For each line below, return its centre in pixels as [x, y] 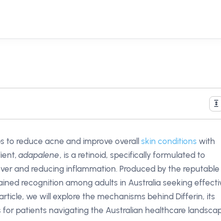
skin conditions [169, 141]
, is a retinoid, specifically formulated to [132, 155]
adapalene [39, 155]
